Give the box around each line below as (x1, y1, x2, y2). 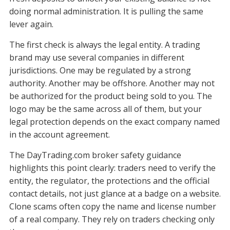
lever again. (9, 18, 53, 30)
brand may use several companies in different (9, 52, 184, 64)
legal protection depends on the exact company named (9, 116, 220, 128)
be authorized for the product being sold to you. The (9, 90, 212, 102)
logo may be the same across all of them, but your (9, 103, 202, 115)
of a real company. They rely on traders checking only (9, 214, 215, 225)
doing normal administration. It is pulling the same (9, 6, 203, 17)
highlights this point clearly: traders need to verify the (9, 162, 216, 174)
